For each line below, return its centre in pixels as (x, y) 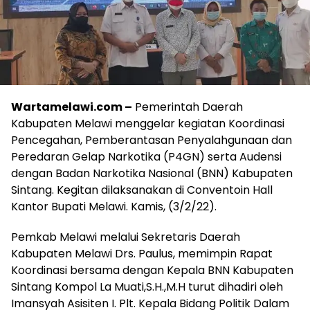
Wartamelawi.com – (72, 107)
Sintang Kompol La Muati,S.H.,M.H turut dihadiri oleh (147, 287)
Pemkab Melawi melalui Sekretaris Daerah (126, 237)
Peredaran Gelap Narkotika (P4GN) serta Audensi (146, 157)
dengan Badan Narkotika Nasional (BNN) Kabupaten (152, 174)
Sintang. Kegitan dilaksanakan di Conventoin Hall (142, 190)
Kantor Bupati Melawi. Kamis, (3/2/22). (114, 207)
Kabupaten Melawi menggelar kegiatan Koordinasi (148, 124)
